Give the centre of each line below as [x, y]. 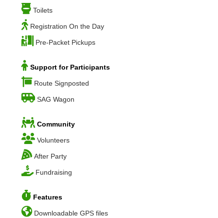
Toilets [43, 10]
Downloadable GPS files [71, 213]
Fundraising [54, 172]
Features [48, 197]
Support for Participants [70, 67]
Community [56, 124]
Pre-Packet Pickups [65, 42]
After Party [50, 156]
